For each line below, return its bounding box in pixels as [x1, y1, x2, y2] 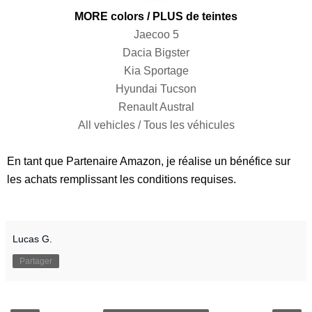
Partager [19, 256, 52, 266]
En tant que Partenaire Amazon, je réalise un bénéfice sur [7, 155, 290, 167]
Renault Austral [118, 100, 194, 113]
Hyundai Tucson [116, 82, 196, 95]
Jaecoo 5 [133, 28, 179, 40]
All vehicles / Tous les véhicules [77, 118, 235, 131]
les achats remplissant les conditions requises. [7, 173, 236, 185]
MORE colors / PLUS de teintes [75, 10, 237, 22]
